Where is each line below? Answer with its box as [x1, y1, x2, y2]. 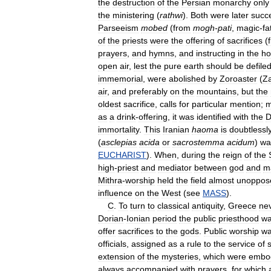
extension [98, 251, 135, 261]
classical [157, 200, 189, 211]
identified [197, 111, 231, 122]
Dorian [98, 213, 123, 223]
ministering [113, 10, 154, 20]
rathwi [160, 10, 183, 20]
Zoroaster [220, 73, 257, 83]
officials [98, 238, 126, 249]
